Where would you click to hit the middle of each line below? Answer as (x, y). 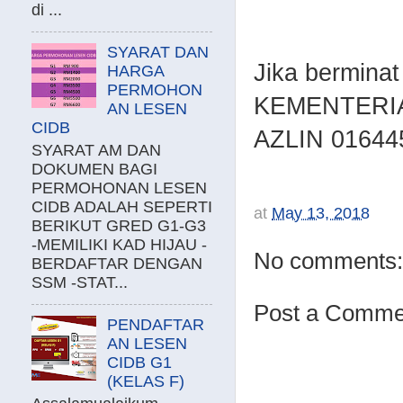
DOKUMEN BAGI (97, 169)
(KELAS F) (146, 382)
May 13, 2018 (321, 213)
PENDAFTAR (156, 325)
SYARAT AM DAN (96, 150)
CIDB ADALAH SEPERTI (122, 207)
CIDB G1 (140, 363)
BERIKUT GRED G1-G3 (119, 226)
